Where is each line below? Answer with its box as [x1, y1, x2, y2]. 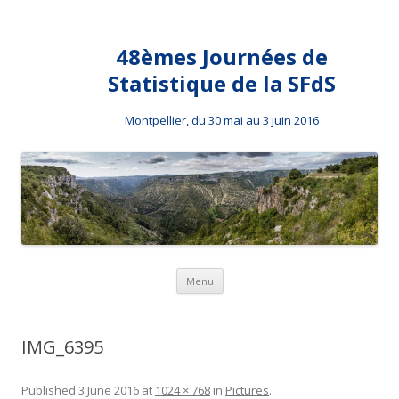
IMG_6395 [21, 335, 103, 360]
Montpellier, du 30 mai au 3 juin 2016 [125, 112, 319, 128]
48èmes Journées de [116, 42, 328, 71]
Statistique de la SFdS [108, 69, 336, 98]
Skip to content [223, 265, 311, 283]
